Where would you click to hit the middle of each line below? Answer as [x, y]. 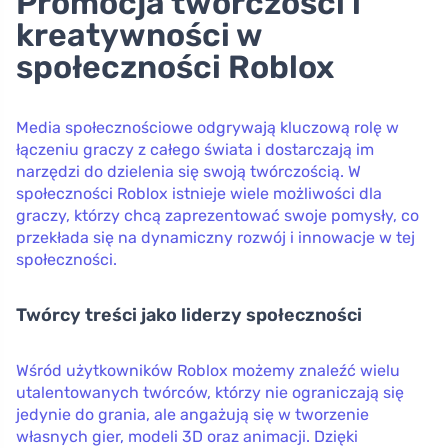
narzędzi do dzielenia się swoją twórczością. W [188, 171]
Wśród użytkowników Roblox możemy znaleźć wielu [208, 370]
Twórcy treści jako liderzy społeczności [189, 314]
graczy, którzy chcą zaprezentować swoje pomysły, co [217, 215]
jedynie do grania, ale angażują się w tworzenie [192, 414]
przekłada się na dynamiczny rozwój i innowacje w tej [215, 237]
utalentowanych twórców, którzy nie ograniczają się [210, 392]
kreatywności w [139, 34]
